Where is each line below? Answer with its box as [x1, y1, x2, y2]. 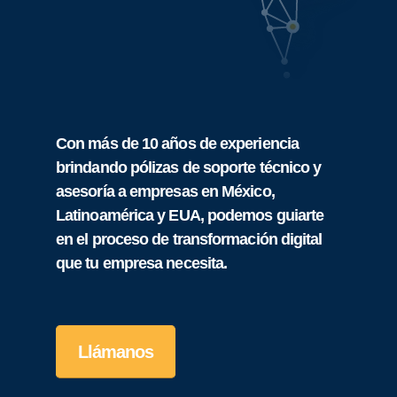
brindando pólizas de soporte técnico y [56, 159, 322, 177]
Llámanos [78, 342, 153, 362]
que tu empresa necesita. [56, 254, 228, 273]
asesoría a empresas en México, [56, 183, 275, 201]
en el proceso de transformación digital [56, 230, 323, 249]
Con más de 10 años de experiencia [56, 135, 299, 153]
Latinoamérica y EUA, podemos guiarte [56, 206, 324, 225]
